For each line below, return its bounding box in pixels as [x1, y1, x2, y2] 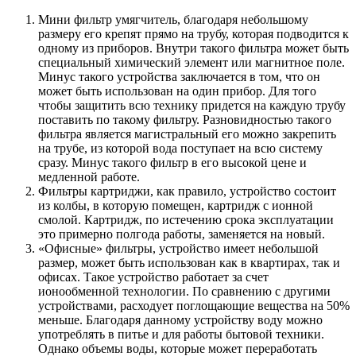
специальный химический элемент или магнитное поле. [38, 55, 345, 69]
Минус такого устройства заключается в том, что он [38, 69, 320, 83]
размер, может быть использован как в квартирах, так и [38, 255, 340, 269]
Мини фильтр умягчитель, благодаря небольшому [38, 12, 308, 26]
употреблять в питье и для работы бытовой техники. [38, 327, 324, 341]
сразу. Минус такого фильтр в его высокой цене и [38, 155, 307, 169]
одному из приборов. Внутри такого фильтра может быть [38, 41, 349, 55]
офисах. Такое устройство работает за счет [38, 269, 269, 284]
